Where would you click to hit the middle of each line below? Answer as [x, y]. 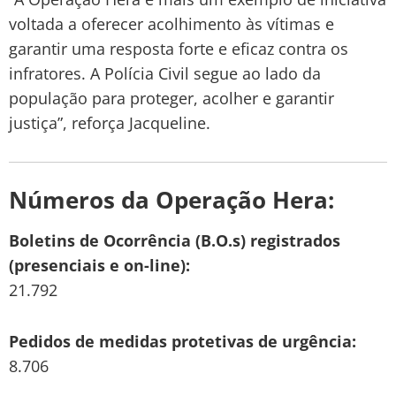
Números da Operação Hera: [171, 199]
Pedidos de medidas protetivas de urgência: [183, 341]
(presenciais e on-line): [99, 265]
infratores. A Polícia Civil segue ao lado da [165, 73]
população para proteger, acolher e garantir [171, 98]
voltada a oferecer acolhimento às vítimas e [171, 23]
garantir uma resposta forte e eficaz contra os [179, 48]
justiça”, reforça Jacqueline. [110, 122]
